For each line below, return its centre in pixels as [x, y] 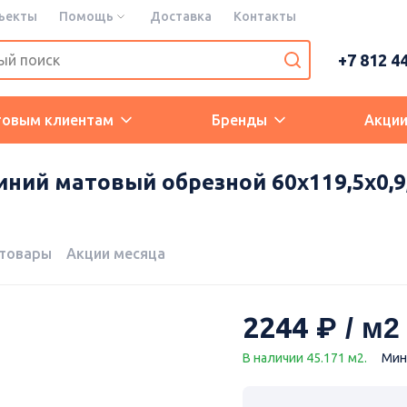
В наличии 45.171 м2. [304, 358]
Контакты [265, 16]
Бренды [239, 120]
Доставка [181, 16]
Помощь [86, 16]
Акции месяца [116, 254]
